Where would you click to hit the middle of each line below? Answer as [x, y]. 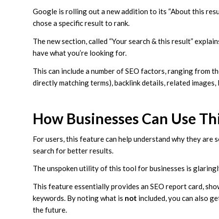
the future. [50, 210]
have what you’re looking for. [80, 53]
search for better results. [74, 150]
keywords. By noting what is [79, 198]
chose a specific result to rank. [81, 23]
